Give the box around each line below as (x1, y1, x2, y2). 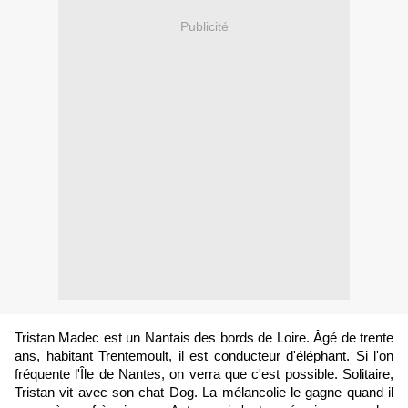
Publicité (179, 18, 229, 34)
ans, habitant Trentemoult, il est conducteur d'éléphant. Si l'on (15, 349, 393, 364)
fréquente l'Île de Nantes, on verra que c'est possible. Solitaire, (15, 367, 393, 382)
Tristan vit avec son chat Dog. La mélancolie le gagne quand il (15, 385, 393, 401)
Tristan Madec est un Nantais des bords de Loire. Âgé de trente (15, 331, 393, 346)
